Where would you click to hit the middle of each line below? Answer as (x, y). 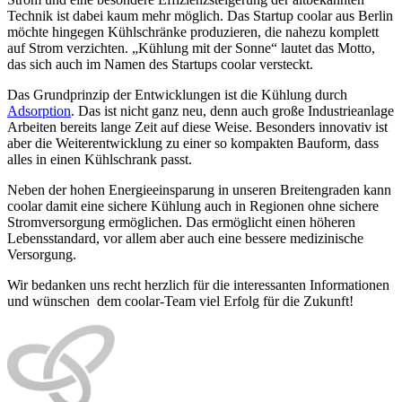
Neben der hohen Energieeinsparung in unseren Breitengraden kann (199, 189)
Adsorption (39, 110)
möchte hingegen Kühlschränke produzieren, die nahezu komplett (193, 31)
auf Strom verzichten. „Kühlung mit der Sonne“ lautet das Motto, (191, 48)
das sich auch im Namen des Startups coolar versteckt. (160, 64)
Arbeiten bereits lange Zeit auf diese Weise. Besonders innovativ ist (197, 127)
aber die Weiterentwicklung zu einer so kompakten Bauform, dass (193, 143)
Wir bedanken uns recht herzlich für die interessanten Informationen (198, 284)
